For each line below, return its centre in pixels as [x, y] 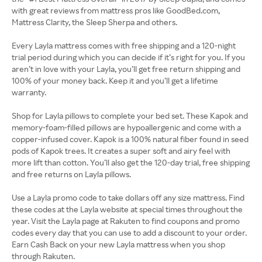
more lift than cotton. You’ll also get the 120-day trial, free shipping [131, 162]
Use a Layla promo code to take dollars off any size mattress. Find [128, 197]
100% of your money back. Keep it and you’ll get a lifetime [115, 80]
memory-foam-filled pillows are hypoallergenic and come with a [126, 127]
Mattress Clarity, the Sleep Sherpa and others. [94, 22]
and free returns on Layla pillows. [71, 174]
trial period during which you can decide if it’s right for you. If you [128, 57]
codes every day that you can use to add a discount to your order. [129, 232]
